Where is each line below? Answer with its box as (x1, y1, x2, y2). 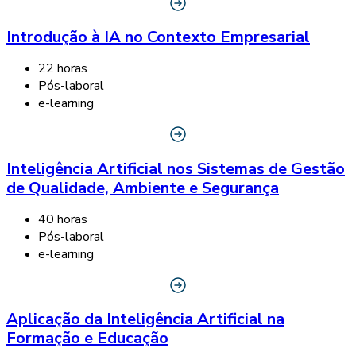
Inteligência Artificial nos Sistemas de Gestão (6, 157, 345, 180)
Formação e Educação (6, 327, 168, 350)
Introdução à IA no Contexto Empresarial (6, 26, 310, 48)
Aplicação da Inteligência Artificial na (6, 308, 284, 331)
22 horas (38, 60, 87, 78)
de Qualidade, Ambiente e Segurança (6, 176, 279, 199)
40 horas (38, 210, 87, 228)
